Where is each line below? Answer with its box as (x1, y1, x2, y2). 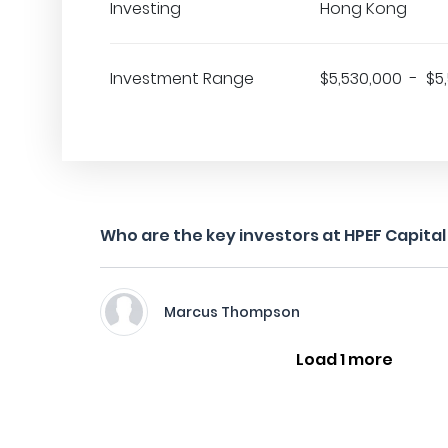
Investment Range (110, 67, 254, 90)
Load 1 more (295, 348, 393, 371)
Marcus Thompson (164, 302, 300, 322)
